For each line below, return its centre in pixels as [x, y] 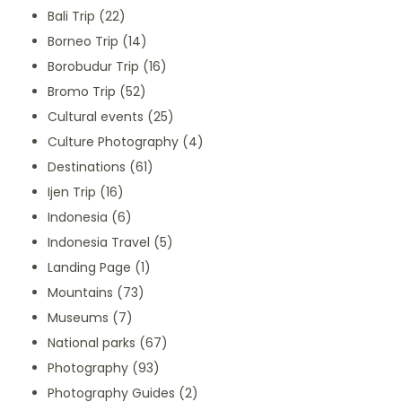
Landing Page [89, 268]
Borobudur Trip [93, 67]
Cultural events [96, 117]
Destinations [87, 167]
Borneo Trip [83, 42]
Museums [78, 318]
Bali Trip [71, 17]
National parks [92, 343]
